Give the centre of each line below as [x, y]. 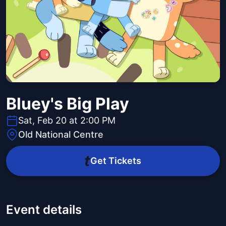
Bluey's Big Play [68, 104]
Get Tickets [116, 161]
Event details [44, 210]
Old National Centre [61, 135]
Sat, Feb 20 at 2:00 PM [67, 121]
